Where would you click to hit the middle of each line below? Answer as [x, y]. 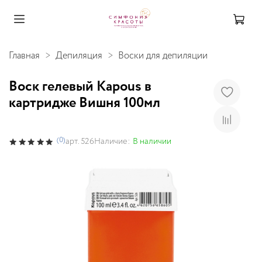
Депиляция [79, 56]
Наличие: [113, 141]
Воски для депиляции [163, 56]
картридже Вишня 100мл [85, 103]
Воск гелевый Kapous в [80, 87]
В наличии [152, 141]
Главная [24, 56]
